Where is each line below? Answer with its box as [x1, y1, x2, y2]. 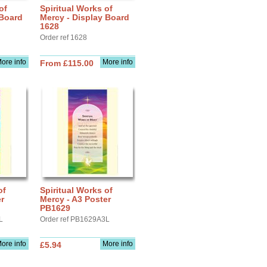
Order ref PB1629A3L [40, 215, 110, 223]
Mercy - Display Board [40, 13, 129, 22]
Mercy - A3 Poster [40, 194, 111, 204]
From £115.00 [40, 58, 94, 68]
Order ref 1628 [40, 33, 87, 42]
